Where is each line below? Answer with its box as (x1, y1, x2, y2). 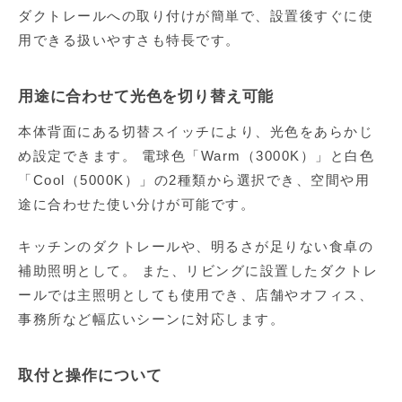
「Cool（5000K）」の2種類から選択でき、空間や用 (18, 172, 370, 188)
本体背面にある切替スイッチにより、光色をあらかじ (18, 124, 373, 140)
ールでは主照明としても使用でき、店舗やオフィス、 (18, 287, 373, 303)
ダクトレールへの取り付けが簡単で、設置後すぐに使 (18, 8, 373, 24)
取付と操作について (18, 367, 162, 384)
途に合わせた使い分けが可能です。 (18, 197, 255, 213)
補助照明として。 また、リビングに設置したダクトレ (18, 263, 379, 279)
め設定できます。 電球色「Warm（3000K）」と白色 (18, 148, 374, 164)
